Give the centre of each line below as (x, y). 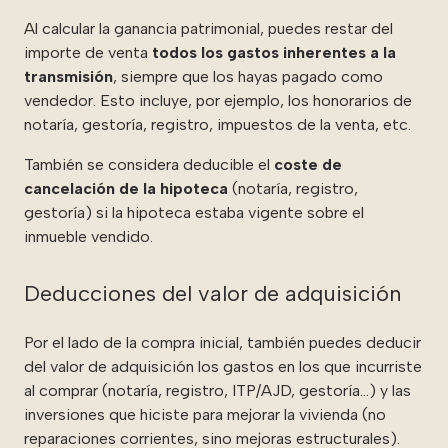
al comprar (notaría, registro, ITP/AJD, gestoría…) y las (217, 390)
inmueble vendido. (88, 236)
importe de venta (86, 52)
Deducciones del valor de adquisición (213, 293)
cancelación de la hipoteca (126, 188)
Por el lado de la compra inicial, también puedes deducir (222, 342)
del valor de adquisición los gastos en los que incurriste (223, 366)
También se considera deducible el (147, 164)
